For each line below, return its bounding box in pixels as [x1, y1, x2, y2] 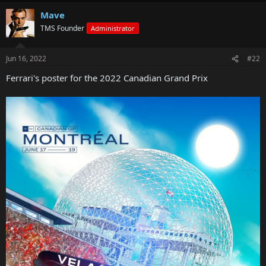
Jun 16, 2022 [6, 53, 46, 64]
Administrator [91, 23, 135, 33]
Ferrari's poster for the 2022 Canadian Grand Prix [6, 72, 208, 84]
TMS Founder [40, 23, 84, 33]
